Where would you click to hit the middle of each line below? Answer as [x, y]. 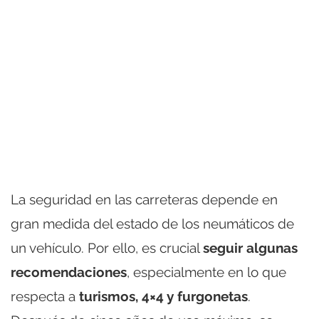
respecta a [45, 296]
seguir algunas [250, 247]
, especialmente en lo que [206, 272]
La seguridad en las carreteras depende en [144, 199]
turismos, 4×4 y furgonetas [163, 296]
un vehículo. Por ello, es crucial [107, 247]
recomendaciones [69, 272]
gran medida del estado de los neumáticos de [152, 223]
